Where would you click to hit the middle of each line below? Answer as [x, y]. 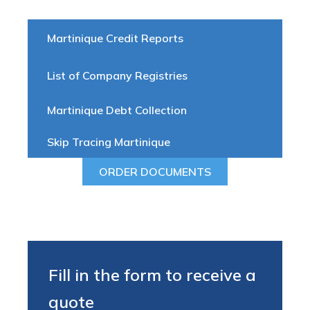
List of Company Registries [117, 75]
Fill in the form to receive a [152, 274]
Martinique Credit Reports [115, 38]
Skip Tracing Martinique [109, 142]
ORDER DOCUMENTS [155, 171]
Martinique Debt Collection [117, 110]
